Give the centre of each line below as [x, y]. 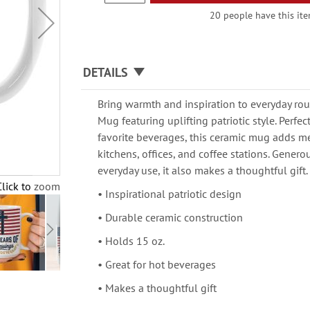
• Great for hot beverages [157, 264]
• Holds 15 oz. [131, 241]
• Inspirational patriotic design [170, 194]
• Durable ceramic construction [171, 217]
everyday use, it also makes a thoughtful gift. [203, 170]
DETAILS [106, 72]
